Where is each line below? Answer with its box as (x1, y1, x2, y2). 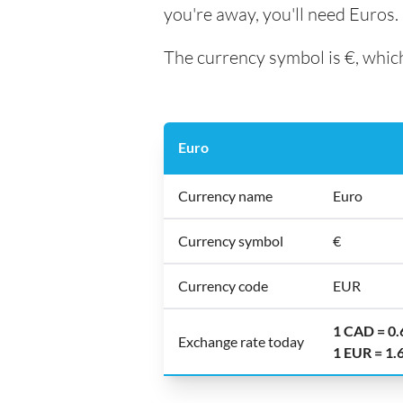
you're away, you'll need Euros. (164, 3, 399, 25)
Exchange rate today (178, 333, 304, 350)
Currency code (178, 277, 268, 294)
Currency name (178, 187, 273, 204)
